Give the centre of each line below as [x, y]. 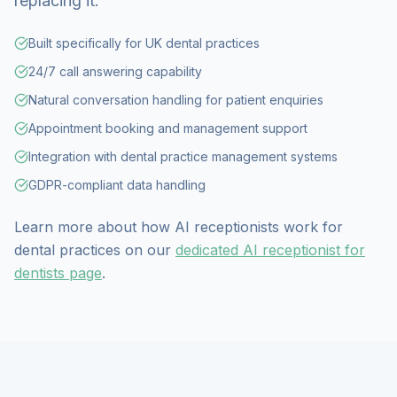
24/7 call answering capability [115, 71]
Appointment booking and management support [168, 128]
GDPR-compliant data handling [117, 185]
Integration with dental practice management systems [183, 156]
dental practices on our [95, 250]
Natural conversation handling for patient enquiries [176, 100]
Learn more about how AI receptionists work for [179, 227]
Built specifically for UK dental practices [144, 43]
